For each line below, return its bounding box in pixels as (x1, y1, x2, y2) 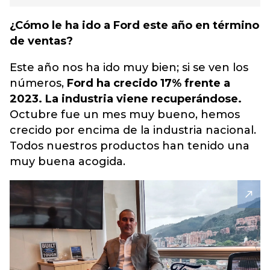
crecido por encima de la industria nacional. (10, 124, 256, 137)
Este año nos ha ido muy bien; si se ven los (10, 61, 248, 74)
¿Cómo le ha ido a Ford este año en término (10, 19, 259, 32)
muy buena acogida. (10, 155, 125, 168)
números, (10, 77, 67, 90)
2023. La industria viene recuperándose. (10, 92, 242, 105)
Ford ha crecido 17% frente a (67, 77, 230, 90)
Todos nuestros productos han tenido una (10, 139, 250, 152)
